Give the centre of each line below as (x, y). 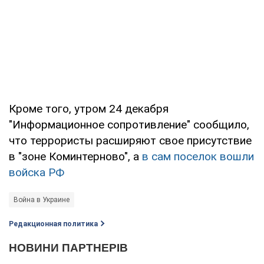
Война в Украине (42, 199)
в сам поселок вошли (198, 156)
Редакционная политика (53, 224)
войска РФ (37, 172)
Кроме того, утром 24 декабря (89, 108)
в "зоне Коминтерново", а (75, 156)
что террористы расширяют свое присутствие (130, 140)
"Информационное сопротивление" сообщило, (129, 124)
